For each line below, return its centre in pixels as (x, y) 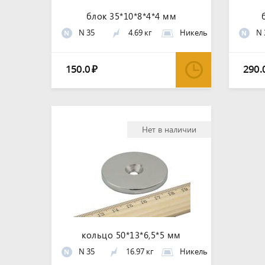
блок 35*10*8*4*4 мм (131, 16)
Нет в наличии (169, 129)
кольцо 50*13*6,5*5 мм (131, 235)
